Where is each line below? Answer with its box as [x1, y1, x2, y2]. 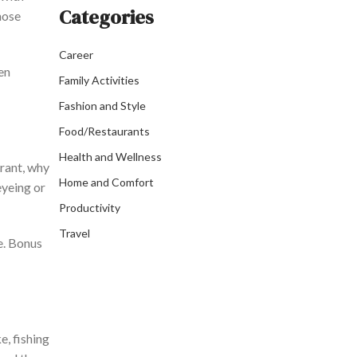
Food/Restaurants [59, 124, 150, 139]
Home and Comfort [59, 175, 154, 190]
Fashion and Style [59, 99, 146, 113]
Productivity [59, 201, 120, 215]
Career [59, 48, 93, 62]
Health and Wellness [59, 150, 162, 164]
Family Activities [59, 73, 139, 88]
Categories [59, 4, 154, 31]
